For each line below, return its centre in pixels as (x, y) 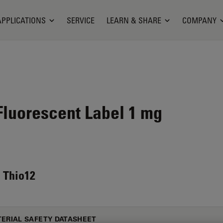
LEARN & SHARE (134, 20)
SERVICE (80, 20)
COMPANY (199, 20)
